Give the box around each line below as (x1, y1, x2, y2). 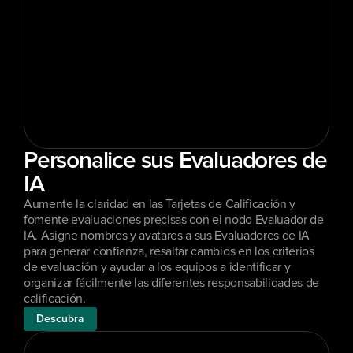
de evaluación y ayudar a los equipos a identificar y (24, 261, 291, 273)
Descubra (36, 313, 84, 325)
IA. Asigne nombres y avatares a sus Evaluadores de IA (24, 229, 310, 242)
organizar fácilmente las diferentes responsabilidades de (24, 277, 320, 289)
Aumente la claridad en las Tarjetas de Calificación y (24, 198, 296, 210)
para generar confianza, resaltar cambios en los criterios (24, 245, 314, 258)
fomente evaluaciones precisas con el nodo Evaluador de (24, 214, 324, 226)
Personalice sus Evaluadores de (24, 149, 327, 173)
